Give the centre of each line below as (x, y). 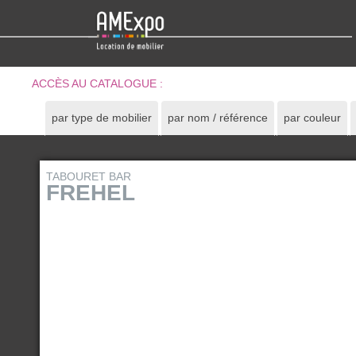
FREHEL (91, 193)
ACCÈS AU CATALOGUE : (98, 83)
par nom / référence (218, 118)
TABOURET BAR (89, 176)
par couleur (313, 118)
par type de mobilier (102, 118)
